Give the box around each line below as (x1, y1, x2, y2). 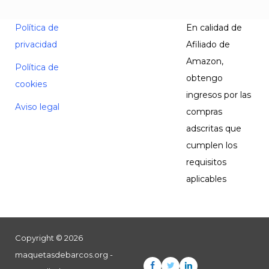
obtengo (186, 72, 223, 83)
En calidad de (186, 22, 243, 33)
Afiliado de (186, 38, 231, 50)
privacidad (15, 38, 57, 50)
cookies (15, 78, 47, 89)
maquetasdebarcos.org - (15, 249, 113, 259)
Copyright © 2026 (15, 232, 83, 243)
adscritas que (186, 122, 242, 134)
